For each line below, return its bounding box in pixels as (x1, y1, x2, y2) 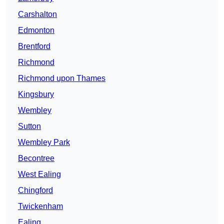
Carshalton (18, 10, 57, 19)
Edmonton (18, 26, 54, 35)
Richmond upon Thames (18, 74, 105, 83)
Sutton (18, 122, 41, 131)
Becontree (18, 154, 54, 163)
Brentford (18, 42, 50, 51)
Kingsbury (18, 90, 54, 99)
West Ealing (18, 170, 61, 179)
